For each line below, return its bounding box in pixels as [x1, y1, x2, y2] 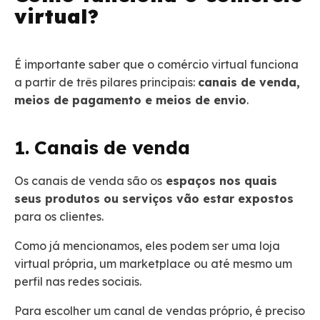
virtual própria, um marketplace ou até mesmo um [14, 256, 292, 271]
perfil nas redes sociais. [14, 274, 144, 289]
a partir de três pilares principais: [14, 75, 198, 90]
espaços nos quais [162, 174, 277, 189]
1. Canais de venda [14, 136, 190, 160]
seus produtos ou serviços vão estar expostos [14, 191, 294, 206]
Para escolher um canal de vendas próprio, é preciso [14, 304, 305, 319]
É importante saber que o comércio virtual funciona [14, 57, 299, 72]
